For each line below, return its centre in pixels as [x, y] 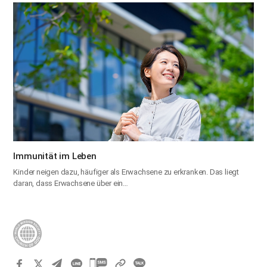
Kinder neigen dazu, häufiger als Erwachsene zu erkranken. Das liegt [126, 172]
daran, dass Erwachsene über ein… [71, 184]
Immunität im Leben [55, 156]
